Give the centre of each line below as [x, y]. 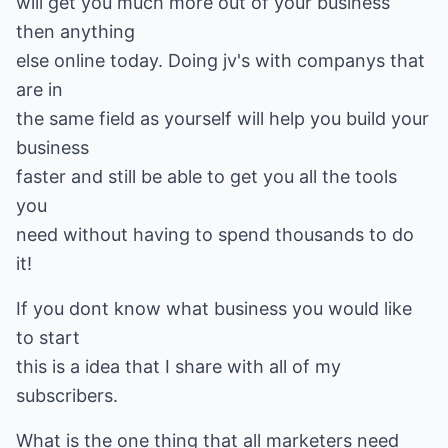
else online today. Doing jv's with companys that [220, 60]
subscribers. [67, 395]
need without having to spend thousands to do [215, 234]
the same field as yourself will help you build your [222, 118]
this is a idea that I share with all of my [178, 366]
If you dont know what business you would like [214, 308]
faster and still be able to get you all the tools [206, 176]
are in [39, 89]
